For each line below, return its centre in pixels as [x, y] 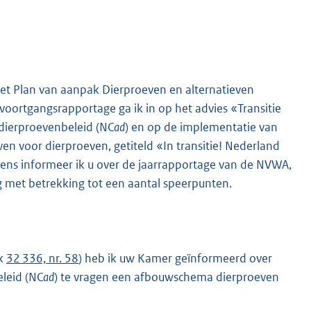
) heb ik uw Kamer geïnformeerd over [175, 258]
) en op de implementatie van [201, 127]
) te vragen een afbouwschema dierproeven [167, 277]
